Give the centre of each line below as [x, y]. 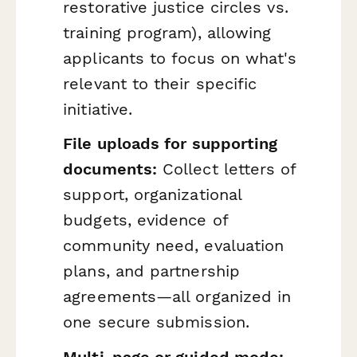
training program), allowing [167, 32]
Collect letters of [227, 169]
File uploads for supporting [171, 144]
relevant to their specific [160, 83]
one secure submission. [156, 322]
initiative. [98, 109]
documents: [110, 169]
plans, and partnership [151, 271]
